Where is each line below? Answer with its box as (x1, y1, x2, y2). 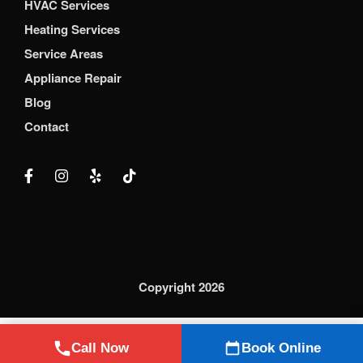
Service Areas (24, 44, 103, 62)
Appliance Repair (24, 68, 122, 87)
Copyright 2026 (139, 277, 224, 296)
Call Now (70, 340, 129, 356)
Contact (24, 117, 69, 135)
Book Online (241, 340, 321, 356)
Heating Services (24, 19, 120, 38)
